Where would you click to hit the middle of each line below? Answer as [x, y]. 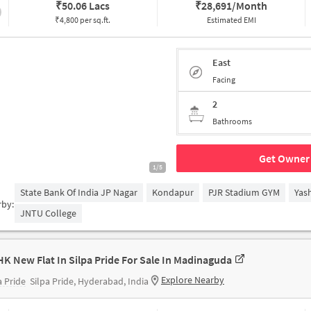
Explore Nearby [193, 280]
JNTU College [49, 213]
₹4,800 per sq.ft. [83, 20]
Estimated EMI [231, 20]
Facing [224, 79]
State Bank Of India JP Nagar [79, 192]
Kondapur [173, 192]
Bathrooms [232, 121]
